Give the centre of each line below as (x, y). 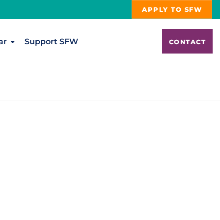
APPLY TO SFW (172, 10)
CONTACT (187, 41)
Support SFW (51, 41)
